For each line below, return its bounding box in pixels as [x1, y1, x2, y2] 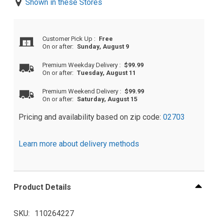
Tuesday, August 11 [77, 69, 136, 77]
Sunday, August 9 [77, 43, 129, 51]
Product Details [14, 182, 71, 192]
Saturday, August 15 [77, 95, 138, 103]
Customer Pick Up [42, 35, 94, 43]
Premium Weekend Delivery [42, 88, 120, 95]
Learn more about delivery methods [18, 139, 139, 149]
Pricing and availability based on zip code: [18, 112, 163, 122]
